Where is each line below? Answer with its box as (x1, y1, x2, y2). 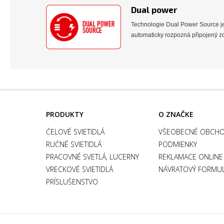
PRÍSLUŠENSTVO (46, 176, 98, 186)
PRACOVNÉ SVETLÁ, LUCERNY (46, 151, 139, 161)
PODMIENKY (158, 139, 197, 149)
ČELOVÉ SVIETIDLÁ (46, 126, 104, 136)
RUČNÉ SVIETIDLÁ (46, 139, 101, 149)
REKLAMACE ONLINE (158, 151, 223, 161)
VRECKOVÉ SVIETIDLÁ (46, 164, 113, 174)
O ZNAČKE (158, 109, 193, 119)
